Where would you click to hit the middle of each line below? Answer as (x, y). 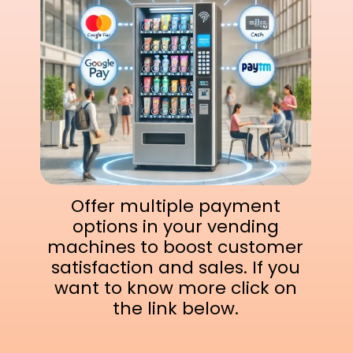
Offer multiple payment (175, 206)
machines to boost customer (176, 247)
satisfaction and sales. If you (175, 268)
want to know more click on (175, 288)
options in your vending (175, 227)
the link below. (175, 309)
